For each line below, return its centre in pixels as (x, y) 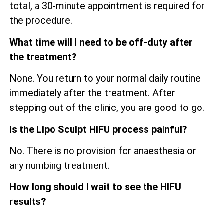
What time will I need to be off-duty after (101, 42)
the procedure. (41, 21)
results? (28, 202)
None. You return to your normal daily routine (105, 79)
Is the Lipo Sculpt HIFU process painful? (98, 129)
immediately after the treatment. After (92, 93)
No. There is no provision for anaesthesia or (103, 151)
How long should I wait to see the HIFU (95, 187)
